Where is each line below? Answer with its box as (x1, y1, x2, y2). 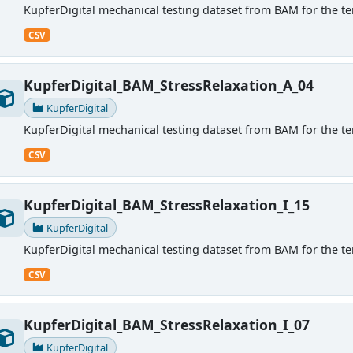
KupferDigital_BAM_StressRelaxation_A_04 (23, 76, 314, 95)
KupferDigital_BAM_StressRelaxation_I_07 (23, 315, 310, 335)
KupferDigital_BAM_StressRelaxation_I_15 (23, 195, 310, 215)
